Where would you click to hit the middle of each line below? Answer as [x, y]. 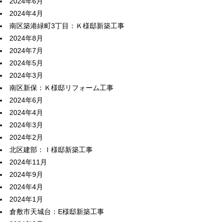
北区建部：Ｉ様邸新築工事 [51, 150]
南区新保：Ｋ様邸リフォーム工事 [61, 88]
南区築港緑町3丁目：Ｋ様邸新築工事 [67, 26]
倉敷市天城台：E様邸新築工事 [57, 212]
